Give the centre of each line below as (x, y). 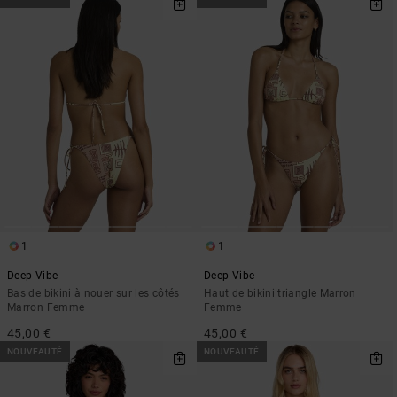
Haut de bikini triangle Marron (280, 293)
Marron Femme (46, 307)
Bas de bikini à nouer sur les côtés (93, 293)
